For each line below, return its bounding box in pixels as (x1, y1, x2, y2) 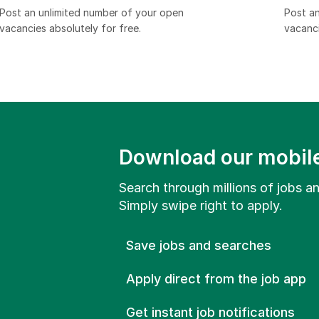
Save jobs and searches (126, 238, 271, 253)
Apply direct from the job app (126, 271, 306, 286)
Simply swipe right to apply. (119, 198, 283, 213)
